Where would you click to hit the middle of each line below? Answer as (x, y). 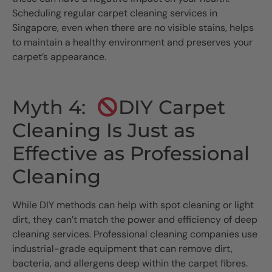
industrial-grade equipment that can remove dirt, (122, 249)
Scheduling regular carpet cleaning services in (115, 13)
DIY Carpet (172, 107)
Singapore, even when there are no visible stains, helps (133, 27)
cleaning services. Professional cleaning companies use (135, 234)
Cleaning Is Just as (104, 131)
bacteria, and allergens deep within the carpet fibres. (130, 263)
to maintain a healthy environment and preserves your (132, 42)
